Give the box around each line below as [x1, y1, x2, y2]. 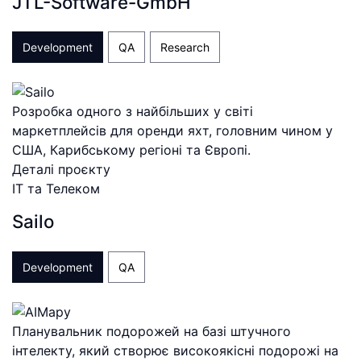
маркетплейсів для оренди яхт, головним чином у [12, 122, 333, 139]
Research [160, 40, 210, 55]
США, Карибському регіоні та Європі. [12, 142, 251, 159]
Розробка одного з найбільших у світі [12, 103, 253, 120]
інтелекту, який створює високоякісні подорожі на [12, 342, 338, 359]
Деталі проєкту [12, 161, 110, 178]
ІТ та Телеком [12, 180, 100, 197]
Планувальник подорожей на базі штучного [12, 322, 291, 339]
